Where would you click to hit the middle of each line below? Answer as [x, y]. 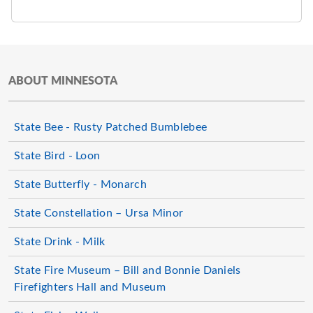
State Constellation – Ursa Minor [99, 213]
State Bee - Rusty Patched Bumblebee [111, 127]
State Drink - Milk [60, 242]
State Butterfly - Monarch [80, 184]
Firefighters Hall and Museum [90, 287]
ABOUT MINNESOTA [63, 81]
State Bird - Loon [57, 156]
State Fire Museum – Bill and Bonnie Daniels [128, 270]
